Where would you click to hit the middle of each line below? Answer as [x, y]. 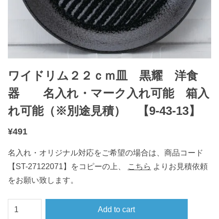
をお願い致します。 [43, 180]
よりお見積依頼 [180, 166]
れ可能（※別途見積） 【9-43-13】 [104, 111]
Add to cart [117, 209]
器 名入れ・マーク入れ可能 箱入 [109, 93]
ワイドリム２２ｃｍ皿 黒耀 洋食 [103, 76]
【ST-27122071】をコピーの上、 [67, 166]
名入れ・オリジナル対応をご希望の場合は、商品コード [106, 153]
